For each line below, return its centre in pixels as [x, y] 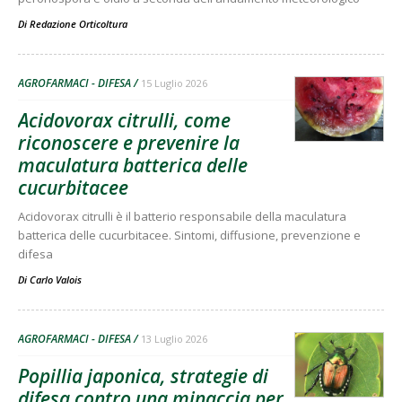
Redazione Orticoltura [79, 23]
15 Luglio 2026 [174, 83]
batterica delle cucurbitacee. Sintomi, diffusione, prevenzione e [189, 235]
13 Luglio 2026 [174, 338]
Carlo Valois [56, 279]
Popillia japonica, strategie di [143, 376]
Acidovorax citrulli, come [124, 120]
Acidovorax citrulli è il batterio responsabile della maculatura [182, 216]
